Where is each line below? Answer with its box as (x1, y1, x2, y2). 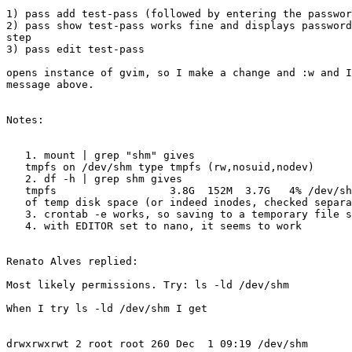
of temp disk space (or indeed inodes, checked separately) (6, 196, 25, 209)
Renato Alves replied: (6, 255, 138, 268)
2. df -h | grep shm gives (6, 173, 25, 185)
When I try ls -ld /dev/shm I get (6, 302, 207, 315)
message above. (6, 79, 94, 91)
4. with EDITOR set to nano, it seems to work (6, 220, 25, 233)
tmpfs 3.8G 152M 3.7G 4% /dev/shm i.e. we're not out (6, 185, 25, 197)
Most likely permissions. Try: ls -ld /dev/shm (6, 279, 289, 291)
